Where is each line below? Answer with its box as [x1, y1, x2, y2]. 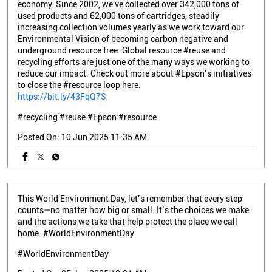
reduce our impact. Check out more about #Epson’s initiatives [18, 68, 251, 78]
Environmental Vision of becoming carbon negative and [18, 33, 228, 44]
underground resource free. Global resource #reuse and [18, 45, 226, 55]
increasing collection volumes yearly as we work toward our [18, 22, 244, 32]
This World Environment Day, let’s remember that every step [18, 193, 242, 203]
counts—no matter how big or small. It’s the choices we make [18, 205, 249, 215]
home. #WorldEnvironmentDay [18, 228, 134, 238]
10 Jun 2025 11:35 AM [61, 132, 147, 142]
